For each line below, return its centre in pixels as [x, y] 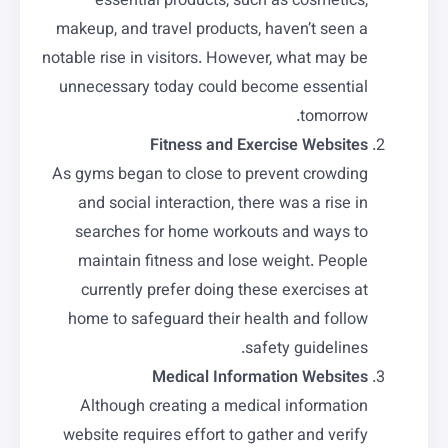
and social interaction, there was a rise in [223, 204]
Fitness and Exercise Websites [259, 146]
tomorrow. [334, 117]
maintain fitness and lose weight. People [223, 262]
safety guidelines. [306, 349]
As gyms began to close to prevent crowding [210, 175]
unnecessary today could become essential [213, 88]
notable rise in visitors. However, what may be [205, 59]
